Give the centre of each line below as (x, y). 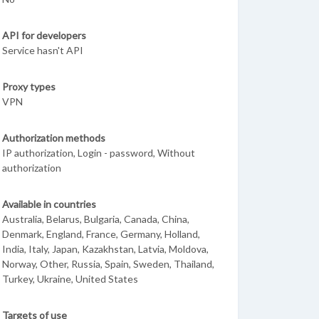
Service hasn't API (43, 50)
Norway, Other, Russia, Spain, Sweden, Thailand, (108, 264)
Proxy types (29, 87)
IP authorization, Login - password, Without (99, 153)
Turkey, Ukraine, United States (70, 279)
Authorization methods (54, 138)
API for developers (44, 35)
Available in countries (49, 204)
